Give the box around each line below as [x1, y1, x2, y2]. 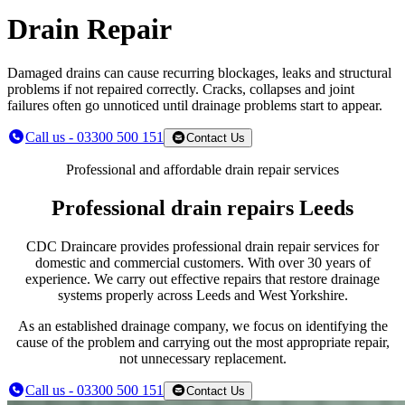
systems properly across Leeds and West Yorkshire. [57, 287, 348, 303]
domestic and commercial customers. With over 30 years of [34, 254, 371, 270]
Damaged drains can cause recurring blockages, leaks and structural [7, 64, 391, 80]
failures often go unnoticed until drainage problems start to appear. [7, 97, 382, 113]
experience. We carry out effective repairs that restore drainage [25, 270, 380, 287]
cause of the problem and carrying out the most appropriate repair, [15, 334, 390, 350]
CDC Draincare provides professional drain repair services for [26, 238, 379, 254]
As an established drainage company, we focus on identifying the [17, 317, 388, 334]
